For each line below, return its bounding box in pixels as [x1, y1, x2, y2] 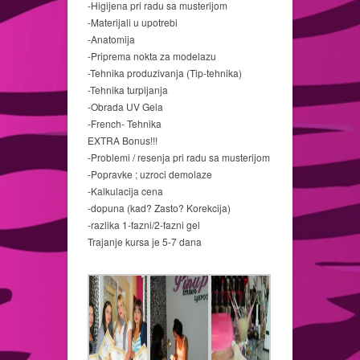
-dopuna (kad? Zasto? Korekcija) [88, 201, 231, 215]
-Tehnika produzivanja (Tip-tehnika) [88, 66, 242, 80]
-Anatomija [88, 32, 135, 46]
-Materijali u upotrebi [88, 15, 178, 29]
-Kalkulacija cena [88, 184, 163, 198]
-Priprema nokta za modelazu [88, 49, 216, 63]
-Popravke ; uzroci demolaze [88, 167, 212, 181]
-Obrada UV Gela [88, 100, 163, 113]
